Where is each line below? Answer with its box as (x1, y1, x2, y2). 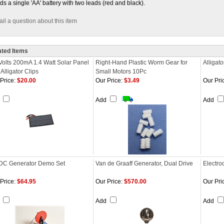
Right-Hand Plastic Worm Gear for (95, 59, 187, 66)
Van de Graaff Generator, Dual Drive (95, 160, 193, 167)
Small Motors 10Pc (95, 68, 146, 75)
